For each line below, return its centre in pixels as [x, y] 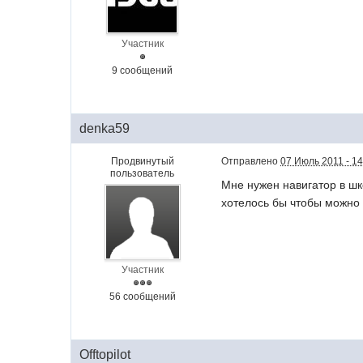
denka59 [105, 128]
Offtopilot [105, 354]
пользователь [143, 173]
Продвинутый [142, 161]
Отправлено [251, 161]
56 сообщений [142, 297]
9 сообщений [143, 70]
